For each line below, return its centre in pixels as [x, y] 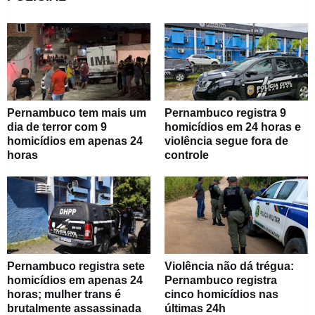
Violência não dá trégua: [229, 266]
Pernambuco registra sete [76, 266]
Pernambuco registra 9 [225, 113]
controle [187, 155]
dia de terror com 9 [57, 127]
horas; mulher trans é [64, 295]
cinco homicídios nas [221, 295]
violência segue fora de [226, 141]
